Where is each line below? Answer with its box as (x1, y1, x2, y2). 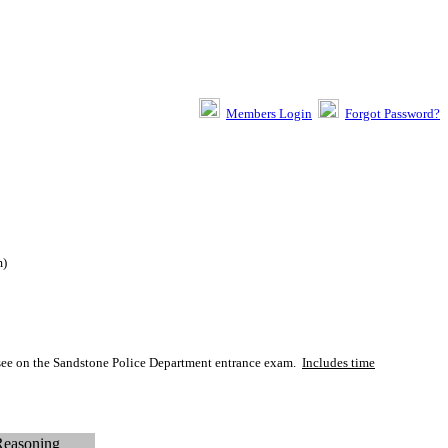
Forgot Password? (345, 106, 440, 121)
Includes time (302, 354, 375, 370)
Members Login (226, 106, 312, 121)
